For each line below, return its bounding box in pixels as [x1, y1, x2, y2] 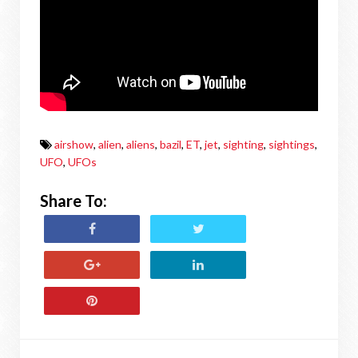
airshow [54, 137, 93, 151]
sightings [268, 137, 315, 151]
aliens [126, 137, 155, 151]
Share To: [40, 191, 107, 210]
